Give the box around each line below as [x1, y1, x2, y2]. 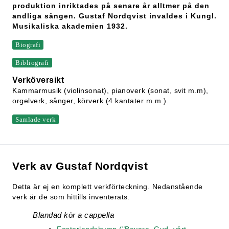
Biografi [15, 41, 40, 49]
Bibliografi [15, 59, 49, 66]
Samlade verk [15, 116, 56, 123]
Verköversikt [12, 76, 64, 84]
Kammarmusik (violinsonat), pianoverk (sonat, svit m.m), [12, 86, 209, 95]
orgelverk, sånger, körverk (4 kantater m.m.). [12, 97, 169, 105]
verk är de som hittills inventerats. [12, 193, 130, 201]
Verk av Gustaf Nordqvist [12, 160, 148, 172]
